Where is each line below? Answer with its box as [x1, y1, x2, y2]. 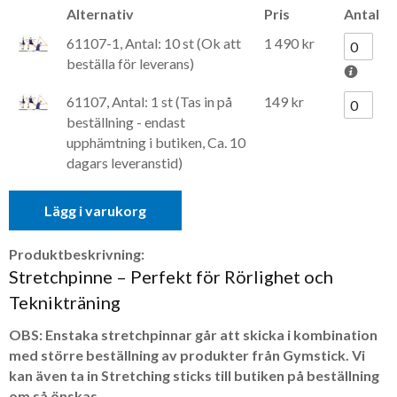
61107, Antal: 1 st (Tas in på [66, 92, 232, 110]
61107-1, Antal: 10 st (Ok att [66, 34, 241, 51]
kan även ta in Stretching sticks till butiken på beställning [9, 366, 379, 384]
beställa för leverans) [66, 54, 194, 72]
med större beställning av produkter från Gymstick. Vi [9, 346, 365, 363]
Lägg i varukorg [44, 201, 146, 219]
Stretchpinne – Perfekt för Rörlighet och [9, 265, 333, 287]
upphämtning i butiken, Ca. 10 [66, 133, 245, 151]
